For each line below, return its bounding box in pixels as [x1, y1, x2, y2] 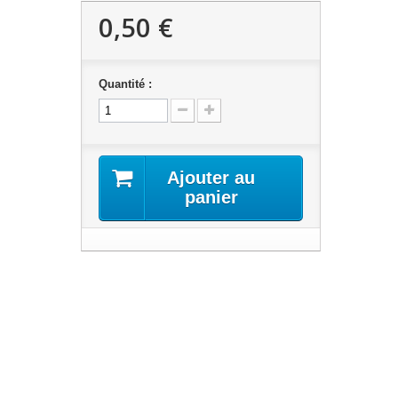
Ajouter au [167, 168, 256, 187]
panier [184, 187, 238, 207]
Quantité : [98, 77, 152, 91]
